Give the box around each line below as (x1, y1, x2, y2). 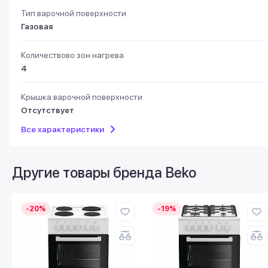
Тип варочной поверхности (21, 8, 126, 18)
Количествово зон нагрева (21, 50, 124, 60)
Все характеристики (21, 124, 104, 134)
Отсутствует (21, 105, 74, 115)
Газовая (21, 22, 53, 31)
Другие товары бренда (12, 164, 165, 181)
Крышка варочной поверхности (21, 92, 142, 102)
